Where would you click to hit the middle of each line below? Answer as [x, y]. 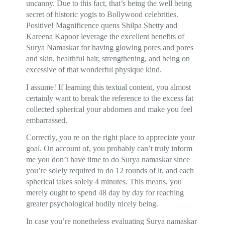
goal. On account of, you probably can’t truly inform [109, 149]
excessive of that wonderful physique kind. [94, 69]
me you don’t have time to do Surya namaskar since [108, 160]
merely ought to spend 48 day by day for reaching [105, 193]
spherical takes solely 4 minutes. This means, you [104, 182]
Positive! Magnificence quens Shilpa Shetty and [102, 25]
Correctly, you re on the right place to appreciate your [111, 138]
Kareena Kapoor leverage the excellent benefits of [105, 36]
